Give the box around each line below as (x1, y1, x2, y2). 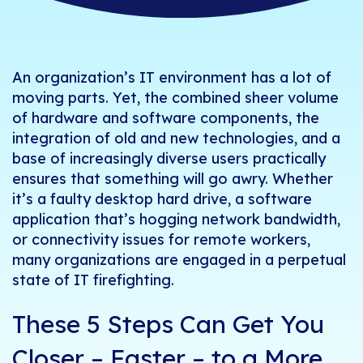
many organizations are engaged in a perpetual (12, 250, 346, 270)
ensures (12, 169, 66, 189)
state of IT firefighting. (12, 271, 178, 290)
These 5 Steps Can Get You (12, 309, 324, 340)
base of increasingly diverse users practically (12, 149, 326, 169)
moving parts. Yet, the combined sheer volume (12, 88, 339, 108)
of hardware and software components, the (12, 109, 319, 128)
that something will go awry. (66, 169, 272, 189)
